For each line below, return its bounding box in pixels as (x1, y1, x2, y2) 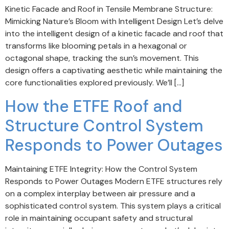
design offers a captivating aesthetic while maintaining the (5, 65, 222, 76)
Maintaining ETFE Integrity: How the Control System (5, 163, 197, 174)
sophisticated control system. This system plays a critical (5, 200, 221, 211)
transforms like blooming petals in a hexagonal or (5, 40, 187, 52)
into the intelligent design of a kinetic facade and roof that (5, 28, 223, 39)
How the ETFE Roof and (5, 95, 182, 117)
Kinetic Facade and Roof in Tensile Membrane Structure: (5, 4, 213, 15)
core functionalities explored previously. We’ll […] (5, 77, 184, 88)
